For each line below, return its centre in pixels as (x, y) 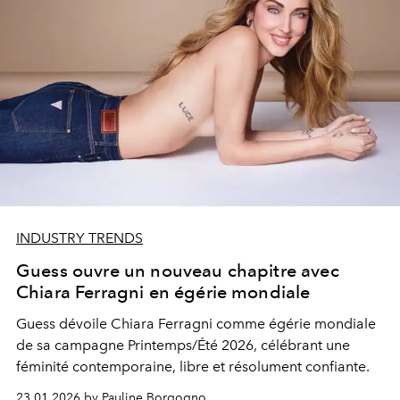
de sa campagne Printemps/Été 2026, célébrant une (183, 346)
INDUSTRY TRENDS (79, 238)
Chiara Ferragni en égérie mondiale (163, 292)
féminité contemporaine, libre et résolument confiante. (193, 367)
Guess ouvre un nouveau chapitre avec (178, 271)
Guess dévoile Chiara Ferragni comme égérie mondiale (196, 324)
